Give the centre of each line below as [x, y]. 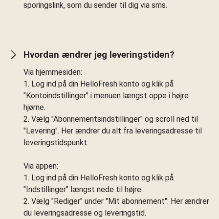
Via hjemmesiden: [53, 72]
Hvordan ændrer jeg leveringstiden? [99, 55]
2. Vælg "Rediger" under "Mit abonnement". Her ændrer [116, 201]
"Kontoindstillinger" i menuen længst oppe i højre [106, 95]
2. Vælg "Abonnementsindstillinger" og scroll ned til [111, 119]
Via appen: [41, 166]
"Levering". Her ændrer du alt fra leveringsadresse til [113, 131]
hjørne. [34, 107]
